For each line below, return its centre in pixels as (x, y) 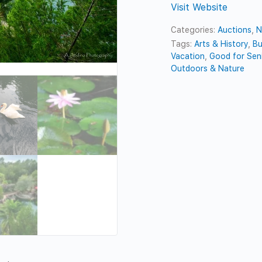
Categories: (194, 30)
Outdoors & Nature (208, 68)
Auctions (235, 30)
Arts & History (221, 44)
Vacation (188, 56)
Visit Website (199, 7)
